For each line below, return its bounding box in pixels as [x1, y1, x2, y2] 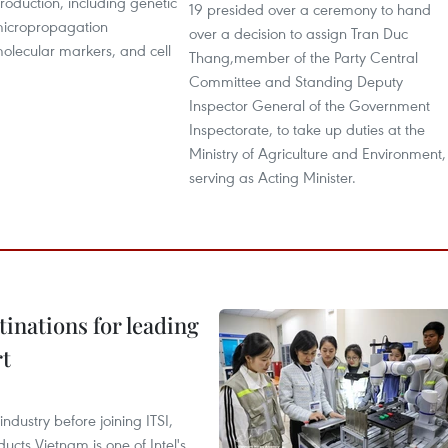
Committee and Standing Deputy [189, 71, 403, 91]
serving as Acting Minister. [189, 167, 356, 187]
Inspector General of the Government [189, 95, 430, 115]
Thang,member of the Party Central [189, 47, 418, 67]
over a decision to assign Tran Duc [189, 23, 408, 43]
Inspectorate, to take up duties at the [189, 119, 425, 139]
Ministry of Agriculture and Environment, [189, 143, 446, 163]
